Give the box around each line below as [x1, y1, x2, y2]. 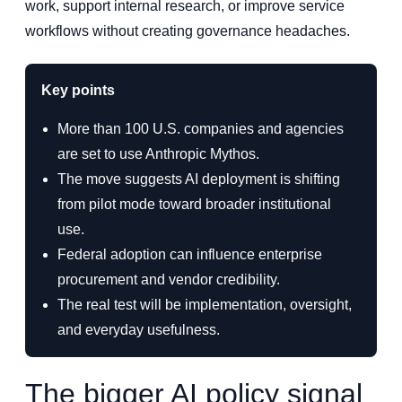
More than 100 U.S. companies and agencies [57, 120, 344, 136]
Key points [41, 83, 115, 99]
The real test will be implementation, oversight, [57, 296, 352, 312]
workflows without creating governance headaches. [25, 23, 350, 39]
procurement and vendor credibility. [57, 271, 280, 287]
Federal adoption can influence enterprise [57, 246, 322, 262]
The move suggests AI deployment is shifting [57, 170, 340, 187]
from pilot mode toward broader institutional [57, 196, 331, 212]
